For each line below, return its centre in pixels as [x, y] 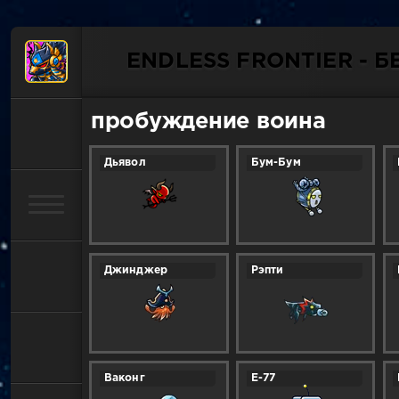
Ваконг [124, 379]
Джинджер [136, 271]
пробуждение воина [208, 122]
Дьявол [125, 163]
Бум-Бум [276, 163]
